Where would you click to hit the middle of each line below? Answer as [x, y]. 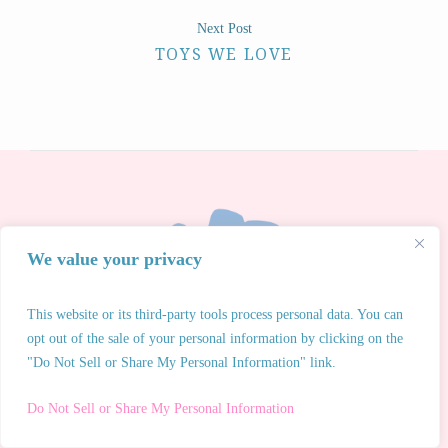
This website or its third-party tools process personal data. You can [215, 314]
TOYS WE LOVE [224, 55]
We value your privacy [114, 259]
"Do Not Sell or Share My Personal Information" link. [181, 362]
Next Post [224, 29]
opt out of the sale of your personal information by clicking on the [215, 338]
